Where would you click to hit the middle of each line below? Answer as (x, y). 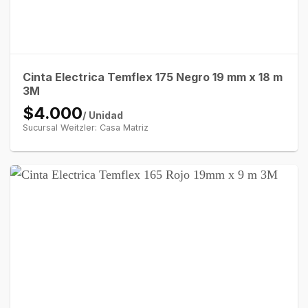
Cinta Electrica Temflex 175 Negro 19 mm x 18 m (152, 77)
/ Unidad (102, 115)
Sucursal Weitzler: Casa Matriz (85, 127)
